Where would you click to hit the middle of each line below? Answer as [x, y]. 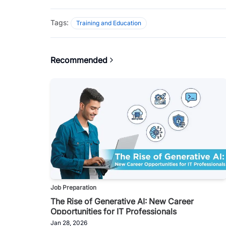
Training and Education [109, 23]
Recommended [79, 60]
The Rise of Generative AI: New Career [122, 201]
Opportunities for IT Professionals [114, 211]
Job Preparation [73, 187]
